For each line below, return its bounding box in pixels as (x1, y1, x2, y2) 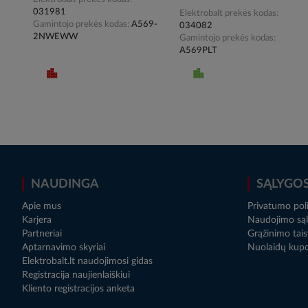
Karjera (22, 214, 52, 225)
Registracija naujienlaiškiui (22, 269, 130, 280)
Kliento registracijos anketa (22, 283, 135, 294)
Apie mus (22, 201, 61, 211)
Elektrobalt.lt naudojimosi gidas (22, 256, 153, 266)
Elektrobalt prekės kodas (179, 8, 277, 18)
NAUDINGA (31, 177, 99, 190)
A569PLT (179, 45, 218, 55)
